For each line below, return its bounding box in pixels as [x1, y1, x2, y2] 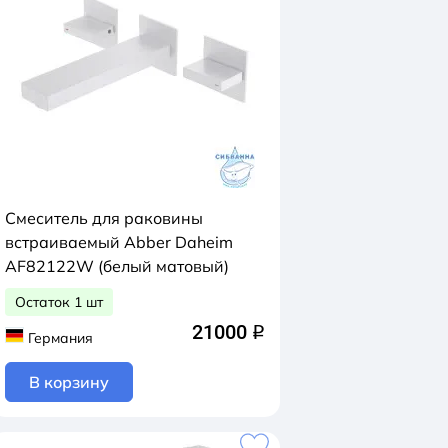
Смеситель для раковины [5, 208, 203, 228]
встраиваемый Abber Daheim [5, 232, 233, 252]
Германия [27, 328, 93, 347]
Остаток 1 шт [15, 293, 103, 311]
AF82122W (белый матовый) [5, 256, 229, 276]
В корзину [29, 371, 109, 392]
